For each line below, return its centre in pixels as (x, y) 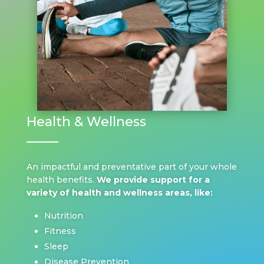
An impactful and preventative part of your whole (131, 167)
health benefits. (61, 180)
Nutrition (63, 216)
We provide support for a (153, 180)
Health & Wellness (86, 122)
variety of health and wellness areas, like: (119, 193)
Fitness (60, 231)
